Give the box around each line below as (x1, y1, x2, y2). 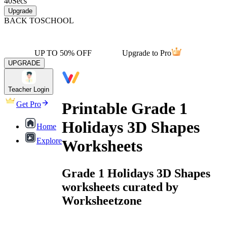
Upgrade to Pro (122, 49, 171, 57)
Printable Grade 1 (62, 99, 187, 118)
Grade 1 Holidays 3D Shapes (62, 166, 210, 180)
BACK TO (4, 16, 41, 25)
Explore (36, 136, 62, 145)
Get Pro (16, 100, 41, 108)
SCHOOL (41, 16, 74, 25)
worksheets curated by (62, 180, 178, 194)
